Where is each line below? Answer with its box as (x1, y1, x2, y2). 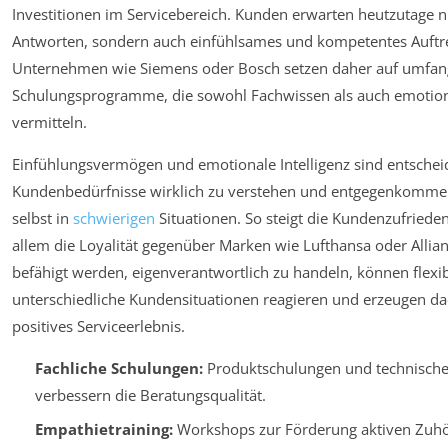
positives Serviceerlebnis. (12, 315, 185, 336)
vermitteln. (12, 111, 87, 132)
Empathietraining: (34, 419, 173, 440)
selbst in (12, 207, 73, 228)
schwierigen (73, 207, 155, 228)
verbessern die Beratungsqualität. (34, 384, 266, 405)
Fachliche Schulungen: (34, 357, 203, 378)
